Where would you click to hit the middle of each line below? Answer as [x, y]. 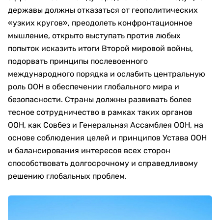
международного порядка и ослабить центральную [107, 74]
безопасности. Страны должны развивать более [100, 100]
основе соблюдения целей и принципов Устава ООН [107, 138]
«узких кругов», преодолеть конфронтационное [100, 23]
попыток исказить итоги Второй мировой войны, [100, 49]
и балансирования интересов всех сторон [89, 151]
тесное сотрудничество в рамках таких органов [100, 112]
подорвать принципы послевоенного [78, 61]
